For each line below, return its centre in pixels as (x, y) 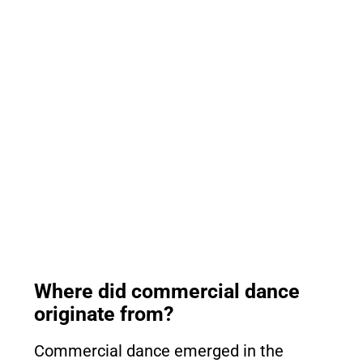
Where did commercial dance (167, 291)
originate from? (104, 314)
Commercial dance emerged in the (159, 351)
